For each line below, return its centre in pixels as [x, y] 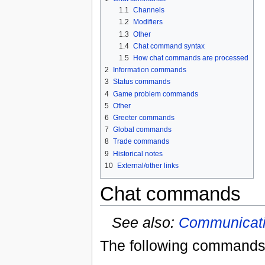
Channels [148, 10]
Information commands [149, 70]
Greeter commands [143, 117]
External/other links [148, 165]
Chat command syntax [169, 46]
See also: [145, 222]
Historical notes [138, 153]
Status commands [141, 82]
